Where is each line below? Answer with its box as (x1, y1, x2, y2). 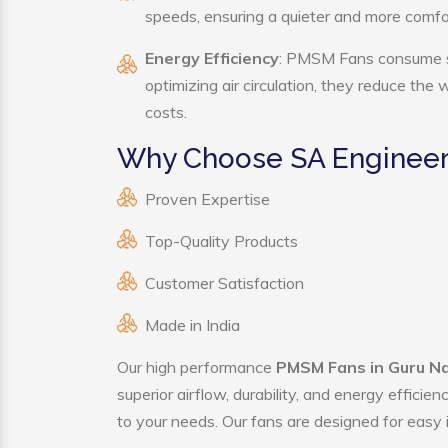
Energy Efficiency (145, 48, 279, 68)
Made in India (145, 315, 240, 335)
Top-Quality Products (145, 231, 298, 251)
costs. (145, 102, 187, 122)
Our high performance (117, 357, 276, 377)
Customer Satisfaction (145, 273, 304, 293)
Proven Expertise (145, 189, 270, 209)
